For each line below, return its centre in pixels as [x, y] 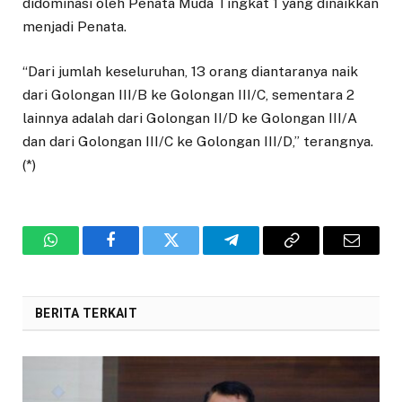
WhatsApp [84, 253]
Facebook [141, 253]
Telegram [260, 253]
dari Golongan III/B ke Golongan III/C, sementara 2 [188, 95]
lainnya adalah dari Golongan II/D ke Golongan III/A [190, 118]
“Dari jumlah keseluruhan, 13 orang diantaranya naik [190, 72]
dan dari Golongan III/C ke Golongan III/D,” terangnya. [198, 142]
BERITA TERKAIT [86, 314]
